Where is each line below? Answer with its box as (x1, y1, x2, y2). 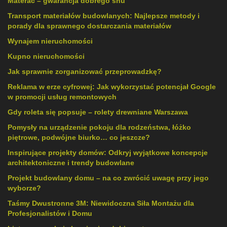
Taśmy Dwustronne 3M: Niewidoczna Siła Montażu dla (8, 199, 194, 208)
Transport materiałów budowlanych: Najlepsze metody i (8, 12, 200, 20)
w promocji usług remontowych (8, 93, 117, 101)
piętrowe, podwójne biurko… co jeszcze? (8, 133, 150, 142)
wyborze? (8, 184, 41, 193)
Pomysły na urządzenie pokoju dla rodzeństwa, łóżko (8, 123, 191, 132)
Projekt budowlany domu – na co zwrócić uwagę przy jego (8, 174, 209, 182)
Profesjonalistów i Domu (8, 209, 92, 218)
